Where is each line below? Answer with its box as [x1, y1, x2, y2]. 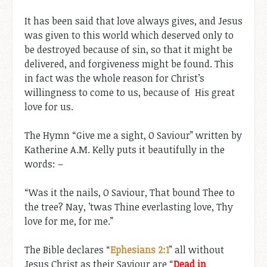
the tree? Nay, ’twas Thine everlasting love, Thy [24, 200, 233, 213]
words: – [24, 157, 63, 170]
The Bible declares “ [24, 243, 110, 256]
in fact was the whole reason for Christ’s [24, 71, 204, 85]
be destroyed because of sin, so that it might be [24, 42, 232, 56]
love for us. [24, 100, 73, 113]
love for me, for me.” [24, 214, 113, 228]
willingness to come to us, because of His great [24, 85, 235, 99]
